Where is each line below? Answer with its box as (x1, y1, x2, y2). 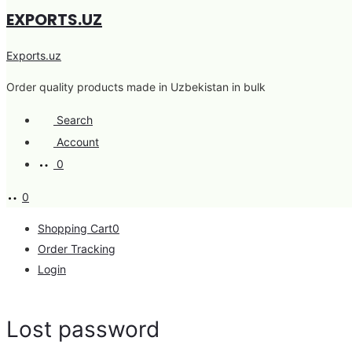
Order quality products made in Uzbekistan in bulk (6, 80, 266, 93)
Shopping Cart (38, 222, 112, 235)
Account (57, 135, 99, 148)
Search (57, 113, 93, 126)
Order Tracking (38, 242, 115, 255)
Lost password (6, 316, 159, 343)
